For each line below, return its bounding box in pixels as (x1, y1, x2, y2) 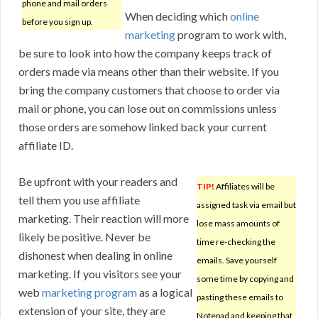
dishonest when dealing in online (18, 248, 172, 263)
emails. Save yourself (197, 255, 277, 266)
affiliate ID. (18, 138, 73, 153)
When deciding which (125, 9, 230, 23)
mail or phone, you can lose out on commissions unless (18, 102, 277, 116)
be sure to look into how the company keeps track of (18, 46, 272, 60)
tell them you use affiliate (18, 193, 140, 207)
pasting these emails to (197, 292, 283, 303)
